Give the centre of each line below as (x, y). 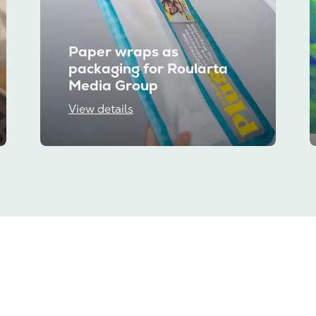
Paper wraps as (123, 52)
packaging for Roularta (148, 69)
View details (101, 109)
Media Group (113, 86)
